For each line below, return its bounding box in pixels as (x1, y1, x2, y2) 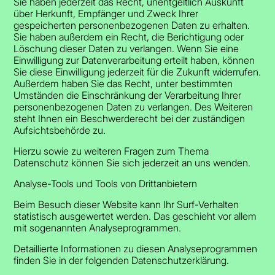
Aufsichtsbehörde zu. (14, 123, 106, 136)
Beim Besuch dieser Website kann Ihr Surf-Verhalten (14, 198, 239, 211)
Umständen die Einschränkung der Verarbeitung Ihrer (14, 88, 242, 101)
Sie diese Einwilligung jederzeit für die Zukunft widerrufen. (14, 65, 261, 78)
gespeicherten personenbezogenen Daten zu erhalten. (14, 18, 250, 31)
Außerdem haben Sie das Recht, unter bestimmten (14, 77, 233, 90)
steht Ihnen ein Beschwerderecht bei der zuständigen (14, 112, 246, 125)
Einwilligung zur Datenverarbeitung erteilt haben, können (14, 53, 255, 66)
